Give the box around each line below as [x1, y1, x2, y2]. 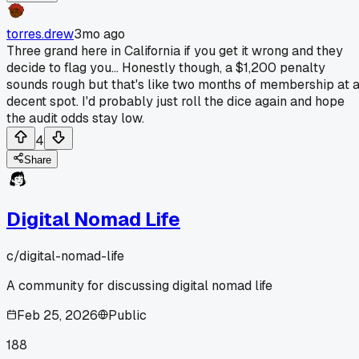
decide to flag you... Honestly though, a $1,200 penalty [6, 58, 325, 76]
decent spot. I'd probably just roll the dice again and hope [6, 92, 345, 110]
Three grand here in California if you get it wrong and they [6, 42, 343, 59]
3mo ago [74, 25, 125, 42]
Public [108, 306, 147, 324]
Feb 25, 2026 [17, 306, 98, 324]
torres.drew [6, 25, 74, 42]
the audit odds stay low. [6, 109, 144, 127]
